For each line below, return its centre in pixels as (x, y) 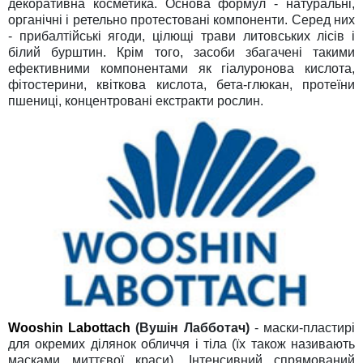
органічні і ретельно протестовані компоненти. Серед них (181, 19)
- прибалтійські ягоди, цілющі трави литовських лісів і (181, 36)
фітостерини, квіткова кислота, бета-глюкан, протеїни (181, 84)
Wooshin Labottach (70, 327)
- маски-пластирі (302, 327)
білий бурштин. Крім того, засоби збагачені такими (181, 52)
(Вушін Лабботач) (190, 327)
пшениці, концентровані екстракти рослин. (136, 100)
